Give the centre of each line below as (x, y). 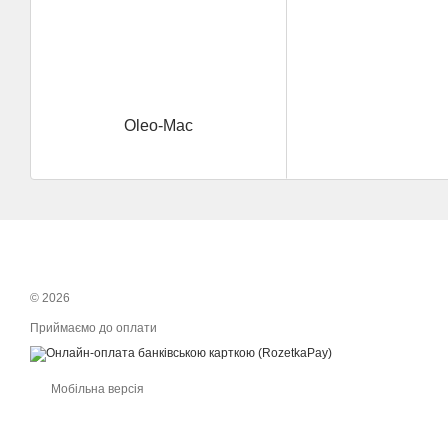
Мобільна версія (96, 389)
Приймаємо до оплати (93, 328)
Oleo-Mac (159, 126)
